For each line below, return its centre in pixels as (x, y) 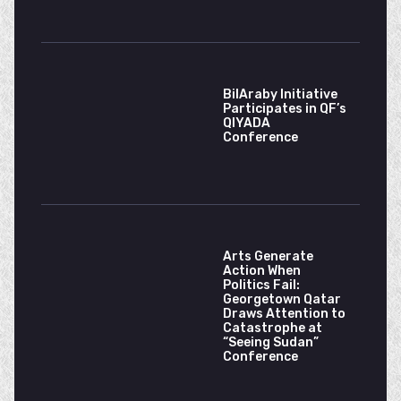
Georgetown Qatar (282, 299)
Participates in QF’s (285, 109)
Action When (262, 271)
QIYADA (247, 123)
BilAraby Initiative (280, 94)
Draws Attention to (284, 314)
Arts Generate (268, 256)
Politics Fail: (261, 285)
